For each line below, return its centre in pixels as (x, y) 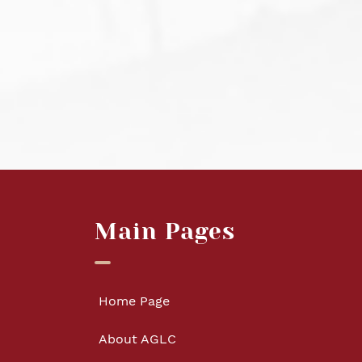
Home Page (134, 301)
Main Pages (165, 232)
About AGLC (137, 339)
